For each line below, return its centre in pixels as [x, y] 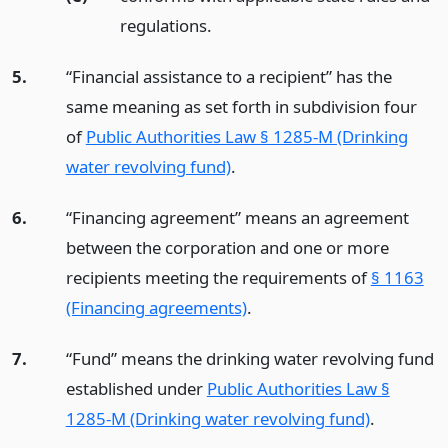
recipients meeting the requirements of [218, 277]
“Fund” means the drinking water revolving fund [249, 358]
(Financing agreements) [156, 307]
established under [136, 388]
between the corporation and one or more [227, 247]
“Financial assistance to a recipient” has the [228, 76]
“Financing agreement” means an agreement [237, 217]
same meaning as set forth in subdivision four [241, 106]
